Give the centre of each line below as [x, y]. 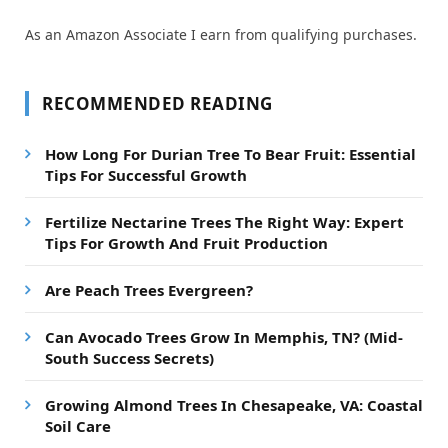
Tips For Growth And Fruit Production [186, 242]
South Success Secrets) [129, 357]
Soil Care [78, 425]
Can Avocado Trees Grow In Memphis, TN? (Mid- [224, 336]
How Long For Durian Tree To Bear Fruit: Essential [230, 153]
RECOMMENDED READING [157, 103]
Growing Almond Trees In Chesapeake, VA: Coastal [234, 404]
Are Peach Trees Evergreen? [149, 289]
